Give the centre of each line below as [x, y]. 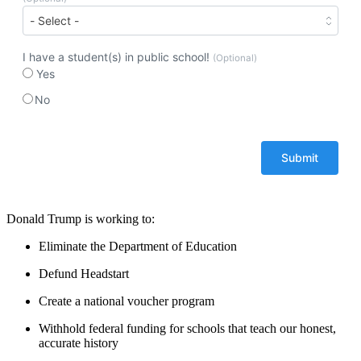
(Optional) [235, 58]
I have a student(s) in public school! [118, 56]
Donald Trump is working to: [82, 218]
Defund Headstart [85, 273]
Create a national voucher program [128, 301]
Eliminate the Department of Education [139, 246]
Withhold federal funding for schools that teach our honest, [187, 328]
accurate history [80, 342]
